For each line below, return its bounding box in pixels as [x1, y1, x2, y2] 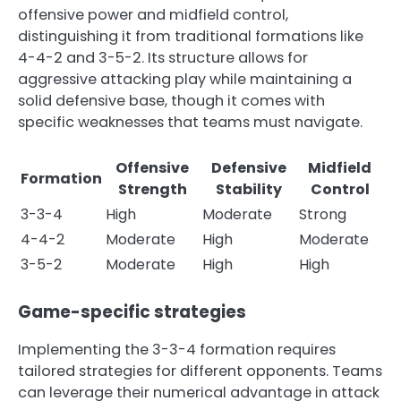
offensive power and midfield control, [18, 4, 288, 26]
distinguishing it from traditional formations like [18, 26, 363, 47]
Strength [117, 179, 187, 200]
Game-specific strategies [18, 300, 246, 325]
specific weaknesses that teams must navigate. [18, 112, 363, 133]
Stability [216, 179, 282, 200]
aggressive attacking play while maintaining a [18, 69, 352, 90]
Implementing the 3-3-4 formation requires [18, 339, 336, 361]
